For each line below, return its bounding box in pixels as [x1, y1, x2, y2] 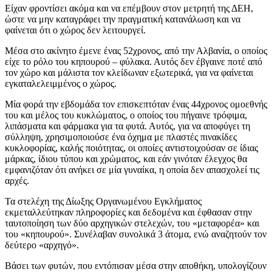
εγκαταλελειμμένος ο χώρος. [5, 78, 117, 89]
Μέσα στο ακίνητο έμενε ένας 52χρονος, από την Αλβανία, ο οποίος [5, 45, 267, 56]
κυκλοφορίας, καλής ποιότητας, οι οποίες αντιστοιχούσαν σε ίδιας [5, 142, 258, 153]
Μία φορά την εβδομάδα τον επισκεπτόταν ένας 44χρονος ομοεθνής [5, 98, 267, 109]
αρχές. [5, 175, 29, 186]
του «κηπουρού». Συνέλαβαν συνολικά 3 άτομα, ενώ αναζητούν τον [5, 228, 267, 239]
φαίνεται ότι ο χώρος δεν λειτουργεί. [5, 24, 146, 35]
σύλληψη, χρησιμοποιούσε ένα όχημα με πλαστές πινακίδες [5, 131, 237, 142]
